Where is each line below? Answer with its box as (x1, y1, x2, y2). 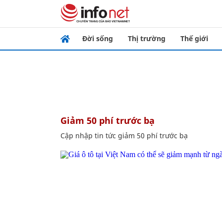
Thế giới (180, 34, 208, 43)
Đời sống (82, 34, 113, 43)
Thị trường (128, 34, 166, 43)
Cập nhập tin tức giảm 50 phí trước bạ (60, 131, 188, 140)
